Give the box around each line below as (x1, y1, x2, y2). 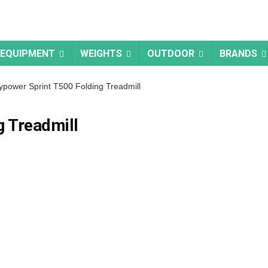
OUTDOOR (147, 48, 194, 59)
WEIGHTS (80, 48, 122, 59)
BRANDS (220, 48, 257, 59)
